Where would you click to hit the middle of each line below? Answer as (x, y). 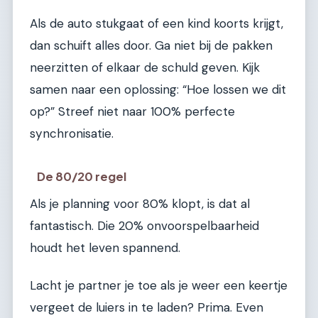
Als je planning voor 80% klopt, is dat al (140, 203)
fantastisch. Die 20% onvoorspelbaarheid (144, 225)
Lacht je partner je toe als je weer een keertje (159, 286)
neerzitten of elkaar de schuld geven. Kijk (145, 68)
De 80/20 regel (82, 176)
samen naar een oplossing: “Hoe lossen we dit (158, 90)
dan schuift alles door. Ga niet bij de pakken (151, 46)
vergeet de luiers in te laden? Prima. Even (147, 308)
